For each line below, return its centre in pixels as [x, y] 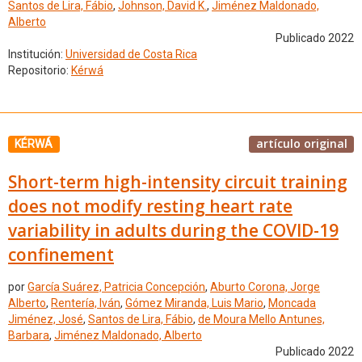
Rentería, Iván [86, 303]
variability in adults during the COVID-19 [173, 230]
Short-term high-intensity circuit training [178, 181]
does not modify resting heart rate [150, 206]
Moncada [292, 303]
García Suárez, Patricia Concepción [116, 287]
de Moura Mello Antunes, [261, 320]
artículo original [301, 143]
